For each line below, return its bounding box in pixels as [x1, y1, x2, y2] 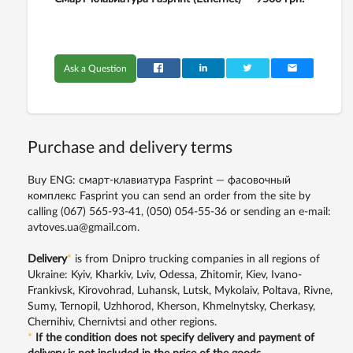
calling [28, 206, 61, 217]
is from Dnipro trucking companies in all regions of [72, 253, 320, 265]
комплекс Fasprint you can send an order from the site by [28, 190, 310, 202]
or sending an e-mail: [227, 206, 331, 217]
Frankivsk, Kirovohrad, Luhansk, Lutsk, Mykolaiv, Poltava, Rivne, [28, 284, 333, 296]
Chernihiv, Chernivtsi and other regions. [28, 316, 217, 328]
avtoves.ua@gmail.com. [28, 221, 139, 233]
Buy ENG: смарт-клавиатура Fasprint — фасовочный [28, 174, 291, 186]
